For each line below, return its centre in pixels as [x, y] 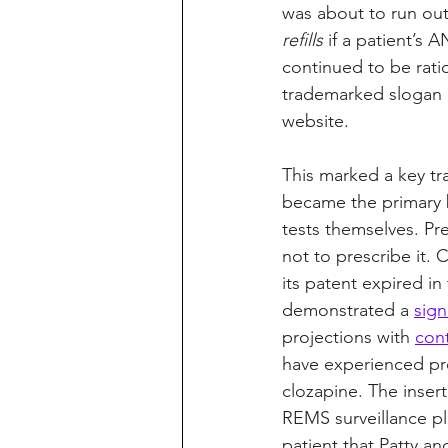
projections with [348, 337]
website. [315, 121]
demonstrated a [348, 310]
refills [302, 40]
